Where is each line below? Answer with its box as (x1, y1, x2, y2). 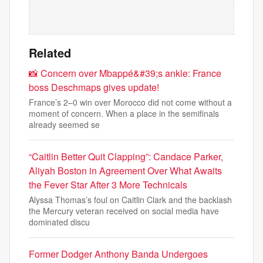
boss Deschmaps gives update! (29, 80, 159, 94)
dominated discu (29, 216, 90, 228)
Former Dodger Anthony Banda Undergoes (29, 247, 208, 261)
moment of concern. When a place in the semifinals (29, 107, 219, 119)
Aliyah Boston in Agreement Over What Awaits (29, 164, 222, 177)
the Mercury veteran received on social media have (29, 205, 219, 217)
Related (29, 44, 71, 61)
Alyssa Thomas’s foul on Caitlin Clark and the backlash (29, 194, 232, 205)
